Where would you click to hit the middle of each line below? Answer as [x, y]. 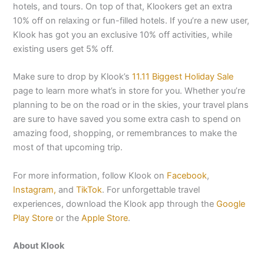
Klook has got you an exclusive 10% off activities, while [123, 34]
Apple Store [105, 218]
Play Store [33, 218]
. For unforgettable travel [151, 189]
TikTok [89, 189]
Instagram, [36, 189]
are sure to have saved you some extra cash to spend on [127, 119]
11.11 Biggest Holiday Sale [183, 77]
